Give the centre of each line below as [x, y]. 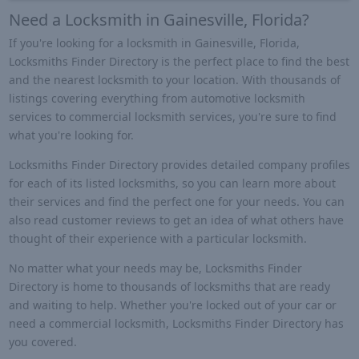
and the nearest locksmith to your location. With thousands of [174, 79]
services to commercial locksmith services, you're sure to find [172, 116]
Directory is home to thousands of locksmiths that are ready [169, 287]
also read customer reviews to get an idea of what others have [176, 220]
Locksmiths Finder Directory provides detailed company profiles [179, 165]
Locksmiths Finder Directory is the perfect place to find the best [179, 61]
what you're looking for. [71, 135]
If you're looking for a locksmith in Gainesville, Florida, [154, 42]
